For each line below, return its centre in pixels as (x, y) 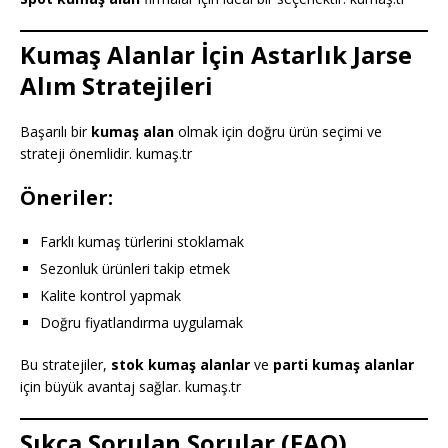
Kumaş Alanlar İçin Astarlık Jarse (216, 54)
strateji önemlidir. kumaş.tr (106, 153)
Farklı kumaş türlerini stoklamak (142, 241)
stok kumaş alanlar (180, 364)
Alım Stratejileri (116, 85)
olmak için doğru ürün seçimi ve (278, 131)
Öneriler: (66, 197)
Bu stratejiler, (65, 364)
